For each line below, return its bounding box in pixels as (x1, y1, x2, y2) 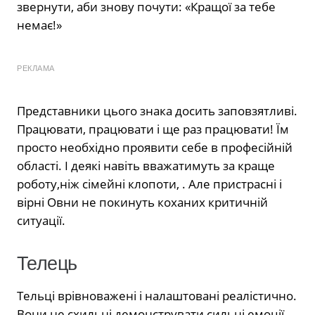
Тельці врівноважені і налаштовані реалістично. (17, 288, 297, 304)
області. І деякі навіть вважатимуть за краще (17, 157, 275, 174)
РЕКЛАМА (17, 63, 55, 72)
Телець (17, 252, 77, 274)
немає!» (17, 16, 62, 33)
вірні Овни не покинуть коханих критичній (17, 193, 268, 210)
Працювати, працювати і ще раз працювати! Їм (17, 120, 289, 137)
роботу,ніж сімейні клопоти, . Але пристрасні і (17, 175, 282, 192)
